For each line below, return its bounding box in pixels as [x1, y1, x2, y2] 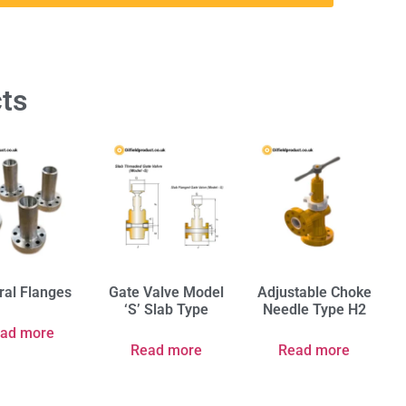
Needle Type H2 [262, 300, 366, 318]
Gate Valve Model [109, 283, 224, 301]
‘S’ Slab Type [124, 300, 208, 318]
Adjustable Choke [256, 283, 372, 301]
